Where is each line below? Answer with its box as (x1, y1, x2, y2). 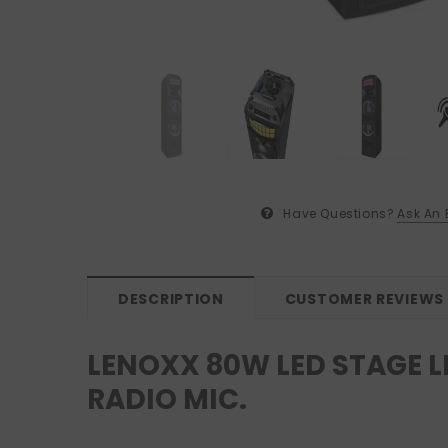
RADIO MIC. (87, 380, 247, 420)
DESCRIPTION (118, 289, 224, 310)
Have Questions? (283, 205, 395, 223)
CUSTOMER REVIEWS (284, 289, 444, 310)
